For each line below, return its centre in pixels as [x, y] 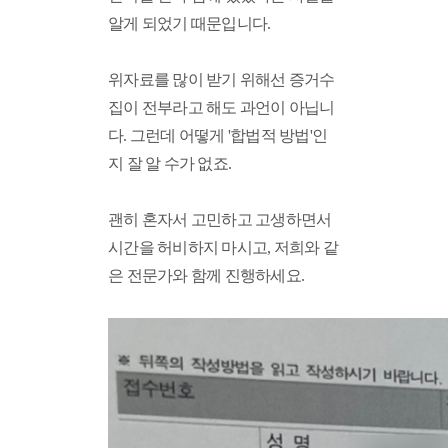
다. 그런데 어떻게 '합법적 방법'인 [217, 135]
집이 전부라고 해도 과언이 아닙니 [221, 107]
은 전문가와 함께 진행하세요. [208, 275]
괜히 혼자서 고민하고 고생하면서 [220, 219]
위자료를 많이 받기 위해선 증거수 [221, 79]
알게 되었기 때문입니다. [191, 23]
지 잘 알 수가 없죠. [169, 163]
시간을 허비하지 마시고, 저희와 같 [223, 247]
